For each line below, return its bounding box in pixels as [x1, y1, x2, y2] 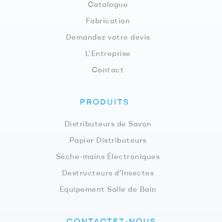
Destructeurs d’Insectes [61, 167, 154, 177]
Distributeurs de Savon [64, 118, 152, 128]
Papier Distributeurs [69, 135, 147, 145]
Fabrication [85, 15, 130, 25]
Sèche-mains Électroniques [55, 151, 160, 161]
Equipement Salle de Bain [59, 184, 157, 194]
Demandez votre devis [65, 32, 150, 42]
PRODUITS [80, 96, 130, 107]
